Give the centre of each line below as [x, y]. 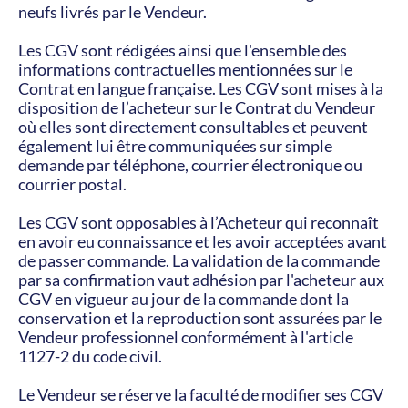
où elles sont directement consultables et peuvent [193, 127]
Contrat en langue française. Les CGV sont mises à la [201, 88]
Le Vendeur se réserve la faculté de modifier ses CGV [201, 394]
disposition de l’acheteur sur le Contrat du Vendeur [197, 107]
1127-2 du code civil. [90, 356]
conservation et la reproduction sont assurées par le [200, 318]
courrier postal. [72, 184]
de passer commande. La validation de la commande [199, 260]
